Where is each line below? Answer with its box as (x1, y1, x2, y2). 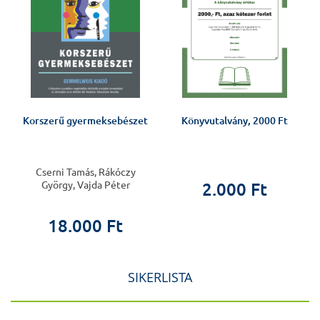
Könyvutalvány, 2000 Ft (181, 115, 288, 127)
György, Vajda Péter (41, 179, 130, 191)
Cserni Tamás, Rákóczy (35, 166, 136, 179)
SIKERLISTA (128, 269, 192, 286)
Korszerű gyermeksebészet (23, 115, 148, 127)
